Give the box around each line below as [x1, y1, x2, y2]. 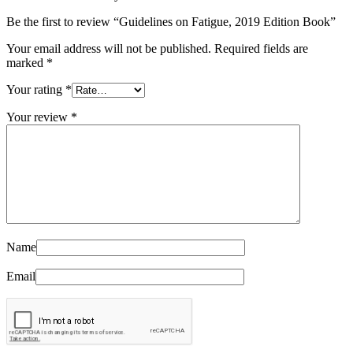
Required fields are [214, 41, 308, 55]
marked [6, 55, 46, 69]
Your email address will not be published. [6, 41, 211, 55]
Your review [6, 110, 71, 124]
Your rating [6, 82, 65, 96]
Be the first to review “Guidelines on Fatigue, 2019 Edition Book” [6, 14, 336, 28]
